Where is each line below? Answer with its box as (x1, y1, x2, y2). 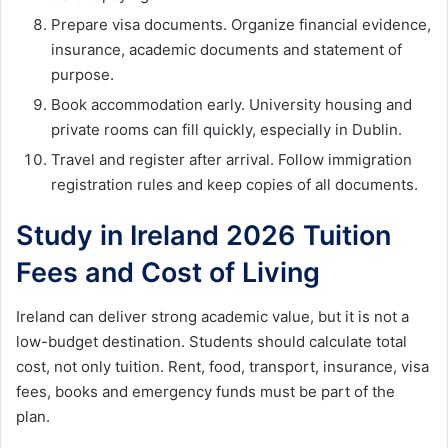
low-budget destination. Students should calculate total (16, 332, 407, 352)
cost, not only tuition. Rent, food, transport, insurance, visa (16, 357, 429, 377)
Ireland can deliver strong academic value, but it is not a (16, 307, 409, 327)
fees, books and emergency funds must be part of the (16, 382, 395, 402)
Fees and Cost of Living (16, 255, 320, 289)
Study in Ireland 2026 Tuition (16, 218, 391, 252)
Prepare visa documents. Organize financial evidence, (51, 14, 431, 34)
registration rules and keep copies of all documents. (51, 174, 418, 194)
